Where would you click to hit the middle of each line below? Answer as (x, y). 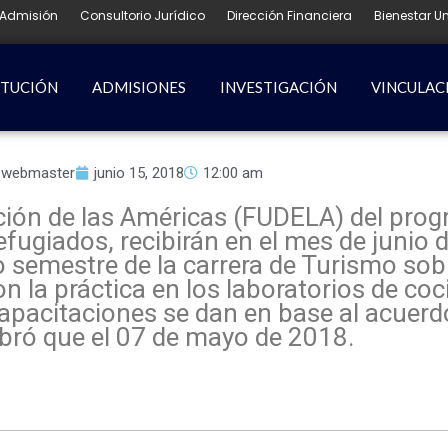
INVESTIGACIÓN (278, 87)
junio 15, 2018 (138, 173)
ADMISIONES (138, 87)
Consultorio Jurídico (143, 15)
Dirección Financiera (290, 15)
